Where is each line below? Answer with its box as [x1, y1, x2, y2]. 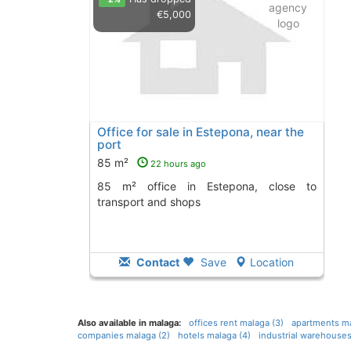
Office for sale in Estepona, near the [96, 125, 304, 140]
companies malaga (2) [77, 330, 170, 342]
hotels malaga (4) [177, 330, 251, 342]
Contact [134, 255, 180, 270]
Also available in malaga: [77, 317, 181, 329]
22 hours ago [150, 158, 206, 170]
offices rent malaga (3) [188, 317, 284, 329]
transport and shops [96, 195, 201, 209]
